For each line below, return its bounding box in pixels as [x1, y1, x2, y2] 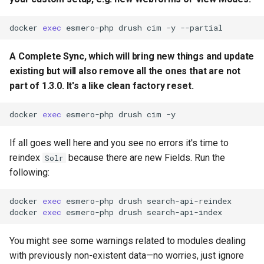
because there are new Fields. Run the [66, 152, 225, 163]
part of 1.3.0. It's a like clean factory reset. [9, 80, 194, 91]
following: [9, 167, 49, 178]
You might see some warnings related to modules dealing [9, 235, 246, 246]
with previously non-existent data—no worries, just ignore [9, 250, 244, 261]
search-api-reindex [147, 195, 232, 206]
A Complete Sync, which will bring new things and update [9, 51, 255, 62]
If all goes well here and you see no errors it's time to [9, 137, 229, 148]
